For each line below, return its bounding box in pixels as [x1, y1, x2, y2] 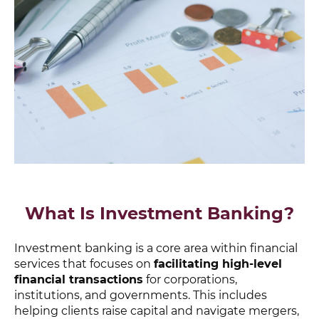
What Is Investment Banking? [25, 203, 294, 224]
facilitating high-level [154, 257, 282, 271]
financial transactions [14, 273, 143, 287]
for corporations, [143, 273, 237, 287]
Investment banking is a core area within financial [14, 241, 298, 256]
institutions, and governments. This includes [14, 288, 267, 303]
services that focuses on [14, 257, 154, 271]
